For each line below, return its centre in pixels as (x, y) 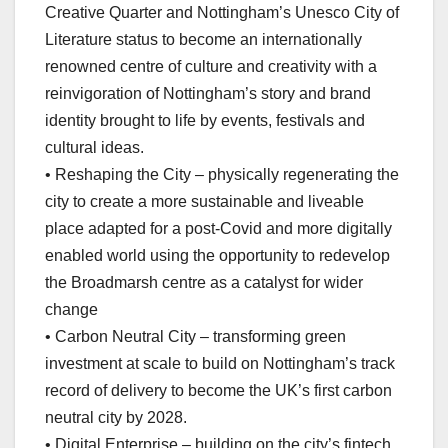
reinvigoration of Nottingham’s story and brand (208, 94)
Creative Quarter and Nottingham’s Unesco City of (222, 13)
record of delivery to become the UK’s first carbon (218, 391)
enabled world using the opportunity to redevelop (217, 256)
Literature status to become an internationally (203, 40)
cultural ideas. (94, 148)
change (71, 310)
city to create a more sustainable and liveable (204, 202)
